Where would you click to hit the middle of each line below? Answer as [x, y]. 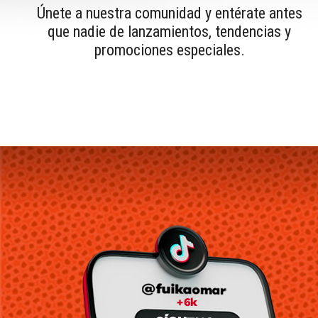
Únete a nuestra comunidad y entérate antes [169, 13]
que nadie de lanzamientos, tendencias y [170, 31]
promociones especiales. [169, 50]
